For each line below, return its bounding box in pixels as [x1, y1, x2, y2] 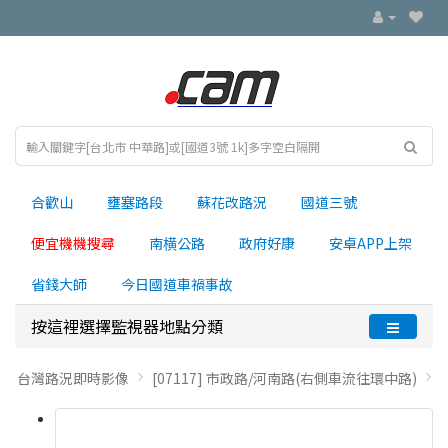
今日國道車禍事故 [121, 274, 233, 294]
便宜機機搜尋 [31, 233, 115, 253]
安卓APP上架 [329, 233, 412, 253]
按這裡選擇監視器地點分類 [31, 314, 223, 338]
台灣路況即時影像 [17, 368, 129, 388]
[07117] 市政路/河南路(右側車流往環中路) [152, 368, 417, 388]
